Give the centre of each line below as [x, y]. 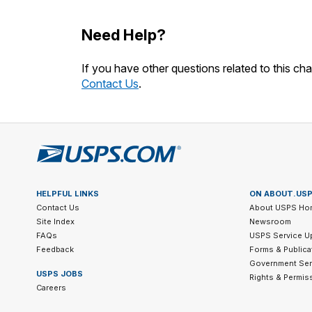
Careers [51, 288]
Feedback [55, 249]
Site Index [55, 221]
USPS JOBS [60, 274]
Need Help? [124, 35]
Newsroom [270, 221]
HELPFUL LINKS [68, 194]
